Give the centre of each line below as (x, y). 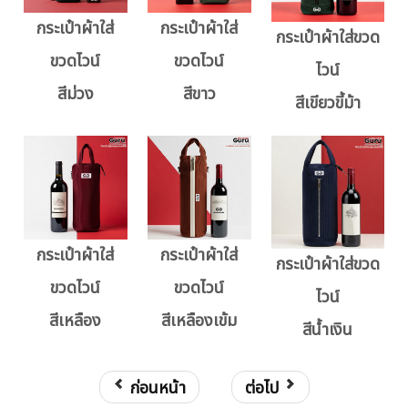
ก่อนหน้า (158, 389)
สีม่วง (75, 95)
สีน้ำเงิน (328, 331)
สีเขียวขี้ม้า (327, 104)
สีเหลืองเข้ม (199, 321)
